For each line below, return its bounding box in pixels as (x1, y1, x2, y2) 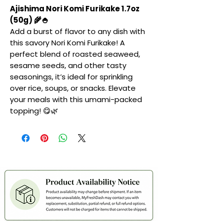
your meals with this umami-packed (10, 94, 142, 105)
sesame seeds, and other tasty (10, 60, 126, 71)
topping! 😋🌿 (10, 106, 58, 116)
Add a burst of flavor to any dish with (10, 26, 145, 37)
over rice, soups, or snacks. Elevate (10, 83, 136, 94)
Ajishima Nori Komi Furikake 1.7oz (10, 3, 140, 14)
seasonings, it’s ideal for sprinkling (10, 72, 133, 82)
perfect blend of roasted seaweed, (10, 49, 140, 60)
